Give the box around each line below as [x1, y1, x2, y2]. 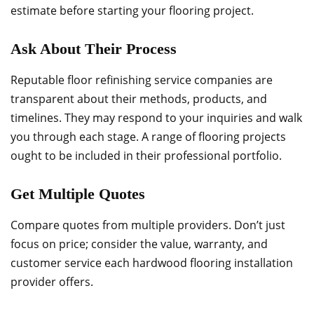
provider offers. [11, 274, 93, 289]
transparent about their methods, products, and [11, 91, 267, 107]
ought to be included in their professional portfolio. [11, 148, 282, 163]
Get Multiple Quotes [11, 185, 145, 203]
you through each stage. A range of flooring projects [11, 129, 286, 144]
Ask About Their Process [11, 40, 177, 57]
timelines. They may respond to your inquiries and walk [11, 110, 302, 125]
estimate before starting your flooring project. [11, 3, 254, 18]
